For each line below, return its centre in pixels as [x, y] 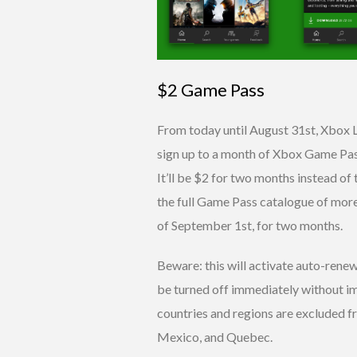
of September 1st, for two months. [250, 225]
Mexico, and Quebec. [215, 336]
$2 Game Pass [211, 89]
